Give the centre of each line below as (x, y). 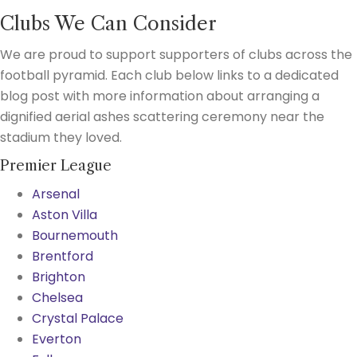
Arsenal (56, 194)
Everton (57, 339)
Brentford (63, 256)
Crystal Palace (78, 318)
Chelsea (57, 297)
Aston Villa (65, 214)
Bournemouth (75, 235)
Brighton (59, 277)
